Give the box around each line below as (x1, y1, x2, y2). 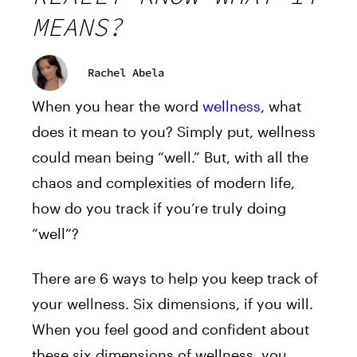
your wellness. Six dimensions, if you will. (32, 294, 313, 312)
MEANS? (32, 10, 123, 43)
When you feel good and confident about (32, 320, 309, 338)
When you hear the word (32, 96, 202, 115)
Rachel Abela (88, 65, 164, 80)
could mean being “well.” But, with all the (32, 147, 308, 166)
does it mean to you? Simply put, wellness (32, 122, 316, 140)
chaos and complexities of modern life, (32, 173, 295, 191)
